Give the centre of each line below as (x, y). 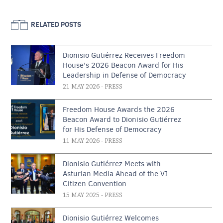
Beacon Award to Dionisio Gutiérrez (122, 119)
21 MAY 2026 (81, 87)
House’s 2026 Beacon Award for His (123, 65)
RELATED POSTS (56, 24)
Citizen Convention (95, 183)
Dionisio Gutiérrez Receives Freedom (124, 55)
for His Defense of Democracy (112, 129)
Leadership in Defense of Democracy (125, 75)
